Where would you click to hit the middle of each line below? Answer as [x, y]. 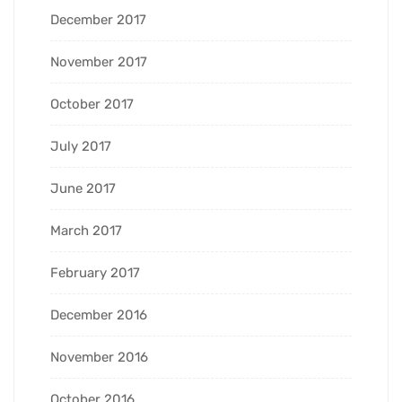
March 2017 [86, 230]
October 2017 [92, 104]
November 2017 [99, 61]
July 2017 [81, 146]
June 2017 [83, 188]
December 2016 [99, 315]
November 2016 [99, 357]
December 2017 [98, 19]
